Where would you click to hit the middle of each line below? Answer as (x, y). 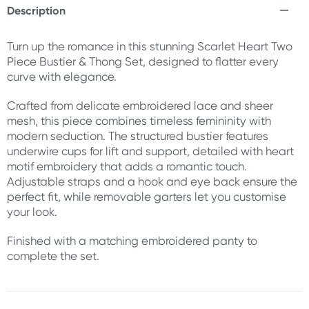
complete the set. (53, 256)
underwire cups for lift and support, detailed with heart (150, 151)
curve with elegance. (62, 77)
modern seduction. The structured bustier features (138, 136)
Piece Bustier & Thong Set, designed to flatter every (143, 61)
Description (36, 10)
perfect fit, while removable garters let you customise (147, 197)
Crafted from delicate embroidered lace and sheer (140, 106)
